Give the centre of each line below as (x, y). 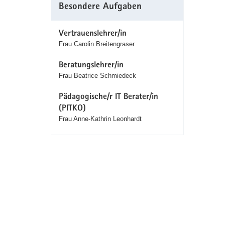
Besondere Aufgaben (100, 8)
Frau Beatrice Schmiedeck (97, 76)
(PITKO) (72, 109)
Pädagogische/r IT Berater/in (108, 97)
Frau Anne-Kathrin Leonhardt (100, 119)
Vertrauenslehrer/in (92, 34)
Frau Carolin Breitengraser (96, 44)
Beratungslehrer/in (91, 66)
